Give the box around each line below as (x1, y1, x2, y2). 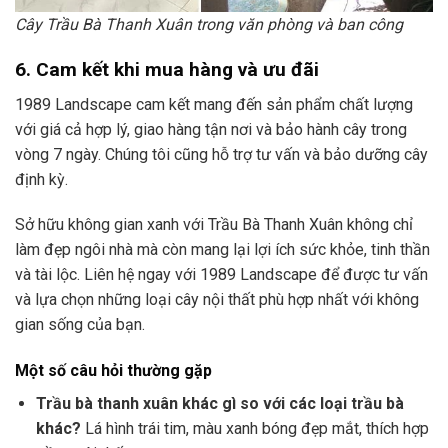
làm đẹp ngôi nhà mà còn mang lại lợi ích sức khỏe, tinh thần (15, 240, 430, 260)
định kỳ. (15, 169, 68, 189)
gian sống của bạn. (15, 315, 145, 335)
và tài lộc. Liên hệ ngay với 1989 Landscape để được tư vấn (15, 265, 428, 285)
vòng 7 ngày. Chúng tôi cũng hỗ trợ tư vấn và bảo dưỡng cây (15, 144, 428, 164)
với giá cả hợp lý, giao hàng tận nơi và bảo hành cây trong (15, 119, 407, 139)
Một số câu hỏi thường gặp (15, 361, 212, 381)
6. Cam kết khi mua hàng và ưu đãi (15, 57, 319, 81)
